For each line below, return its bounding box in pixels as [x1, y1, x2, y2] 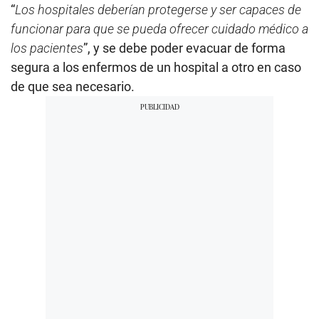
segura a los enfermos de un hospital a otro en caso [11, 60, 301, 75]
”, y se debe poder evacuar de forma [83, 41, 286, 56]
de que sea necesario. [11, 79, 135, 95]
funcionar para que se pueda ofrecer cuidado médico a [11, 21, 308, 37]
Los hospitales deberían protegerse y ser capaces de [15, 2, 301, 18]
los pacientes [11, 41, 83, 56]
